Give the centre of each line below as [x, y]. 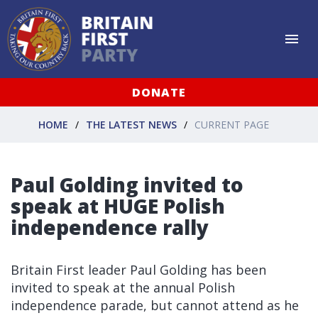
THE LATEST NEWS [131, 124]
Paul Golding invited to [127, 185]
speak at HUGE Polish [118, 206]
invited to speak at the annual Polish [123, 287]
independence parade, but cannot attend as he [155, 305]
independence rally [110, 227]
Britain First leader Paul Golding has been [138, 270]
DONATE [159, 92]
